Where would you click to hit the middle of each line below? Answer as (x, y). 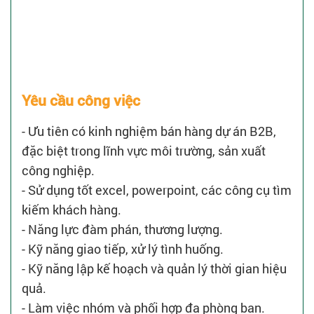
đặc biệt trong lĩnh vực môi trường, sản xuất (144, 151)
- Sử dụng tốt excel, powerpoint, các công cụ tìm (157, 190)
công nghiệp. (58, 170)
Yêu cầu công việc (81, 100)
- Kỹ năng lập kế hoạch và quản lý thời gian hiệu (154, 268)
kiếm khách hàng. (71, 210)
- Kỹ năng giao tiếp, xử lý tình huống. (123, 249)
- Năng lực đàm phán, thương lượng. (122, 229)
